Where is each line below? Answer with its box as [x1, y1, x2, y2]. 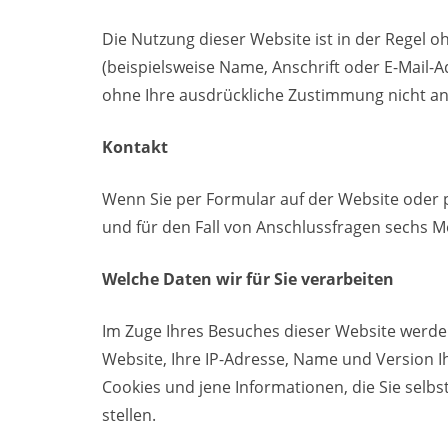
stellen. [102, 404, 156, 426]
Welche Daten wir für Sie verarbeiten [102, 268, 394, 290]
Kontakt [102, 136, 168, 158]
